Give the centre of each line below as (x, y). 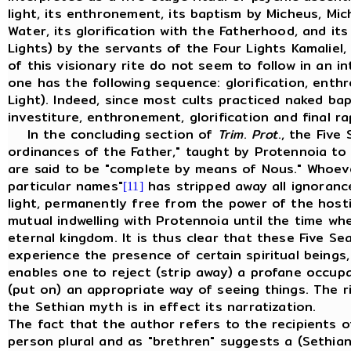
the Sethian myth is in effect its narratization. (165, 306)
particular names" (65, 186)
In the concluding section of (113, 134)
